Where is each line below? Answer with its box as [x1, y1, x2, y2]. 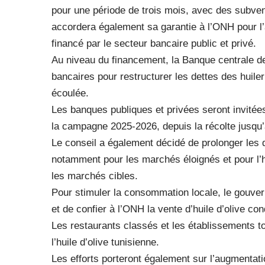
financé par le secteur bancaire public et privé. [51, 38, 256, 49]
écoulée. [51, 88, 89, 99]
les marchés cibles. [51, 170, 138, 182]
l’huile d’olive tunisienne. [51, 237, 159, 248]
